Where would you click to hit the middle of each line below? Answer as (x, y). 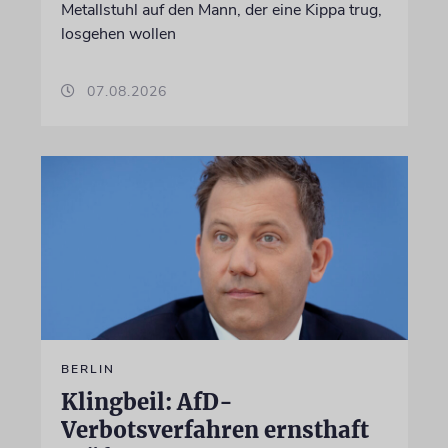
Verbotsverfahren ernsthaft (214, 429)
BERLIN (87, 368)
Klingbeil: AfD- (146, 401)
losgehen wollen (118, 34)
